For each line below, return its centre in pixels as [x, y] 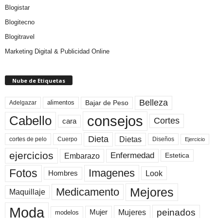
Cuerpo [67, 139]
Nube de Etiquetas [39, 80]
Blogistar [17, 7]
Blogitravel [20, 36]
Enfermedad [132, 155]
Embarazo [82, 155]
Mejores [152, 192]
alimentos [61, 103]
